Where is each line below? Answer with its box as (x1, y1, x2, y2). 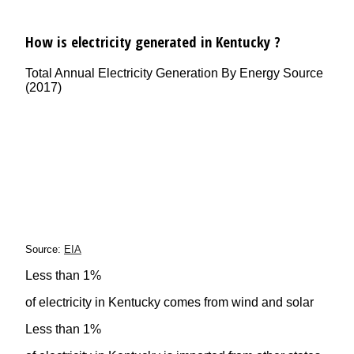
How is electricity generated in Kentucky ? (25, 31, 281, 51)
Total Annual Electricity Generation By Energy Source (25, 66, 323, 80)
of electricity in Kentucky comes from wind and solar (25, 295, 314, 309)
